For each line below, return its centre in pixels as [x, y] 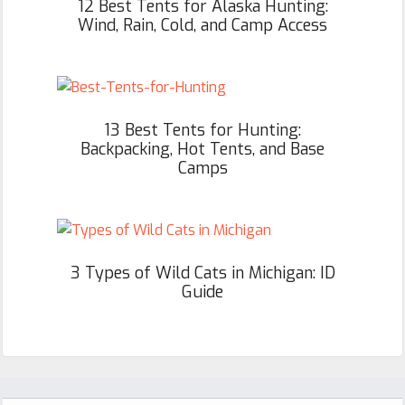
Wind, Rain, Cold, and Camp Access [202, 26]
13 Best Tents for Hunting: [202, 131]
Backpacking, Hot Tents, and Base [202, 150]
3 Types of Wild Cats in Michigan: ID [202, 273]
